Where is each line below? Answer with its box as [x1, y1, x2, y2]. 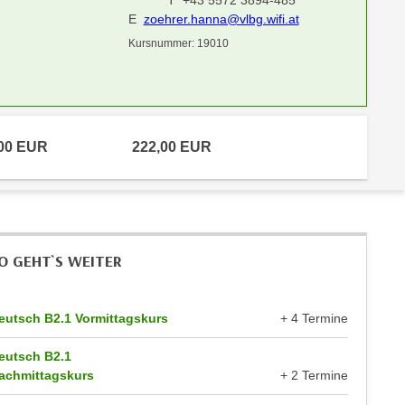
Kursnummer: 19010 [127, 37, 229, 50]
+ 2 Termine [280, 368, 348, 382]
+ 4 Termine [280, 311, 348, 325]
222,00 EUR [132, 139, 212, 155]
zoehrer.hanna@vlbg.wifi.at [143, 12, 299, 26]
